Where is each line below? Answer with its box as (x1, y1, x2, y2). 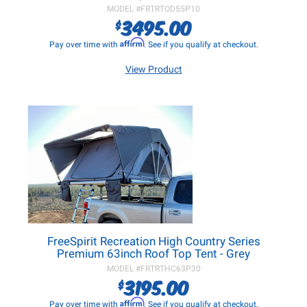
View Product (125, 64, 182, 75)
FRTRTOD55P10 (140, 4, 200, 14)
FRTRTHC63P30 (140, 264, 201, 273)
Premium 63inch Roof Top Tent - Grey (57, 247, 250, 260)
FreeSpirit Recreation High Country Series (47, 234, 260, 248)
